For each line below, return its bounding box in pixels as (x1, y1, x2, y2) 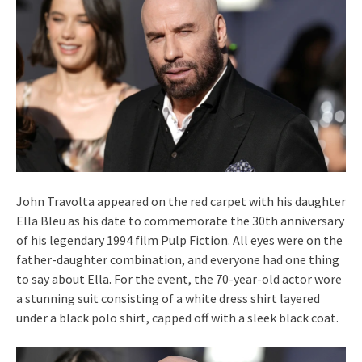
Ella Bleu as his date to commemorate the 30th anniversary (16, 212, 344, 229)
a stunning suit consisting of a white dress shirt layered (16, 289, 320, 306)
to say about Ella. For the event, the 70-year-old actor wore (16, 270, 342, 287)
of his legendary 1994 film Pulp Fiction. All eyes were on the (16, 231, 343, 248)
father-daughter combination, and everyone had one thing (16, 250, 339, 267)
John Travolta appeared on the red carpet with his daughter (16, 192, 346, 209)
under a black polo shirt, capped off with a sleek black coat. (16, 309, 339, 326)
